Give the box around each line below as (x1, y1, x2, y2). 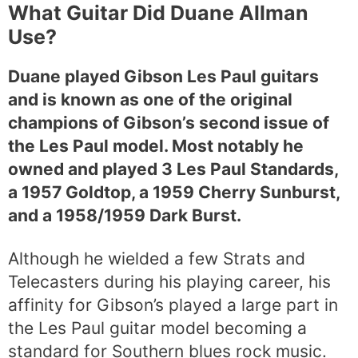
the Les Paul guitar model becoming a (8, 317, 307, 338)
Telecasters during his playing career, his (8, 271, 331, 292)
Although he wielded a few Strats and (8, 248, 305, 268)
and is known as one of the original (8, 89, 292, 109)
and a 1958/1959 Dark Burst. (8, 205, 241, 225)
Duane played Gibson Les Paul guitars (8, 66, 319, 86)
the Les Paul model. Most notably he (8, 135, 304, 156)
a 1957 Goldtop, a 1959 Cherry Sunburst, (8, 181, 340, 202)
